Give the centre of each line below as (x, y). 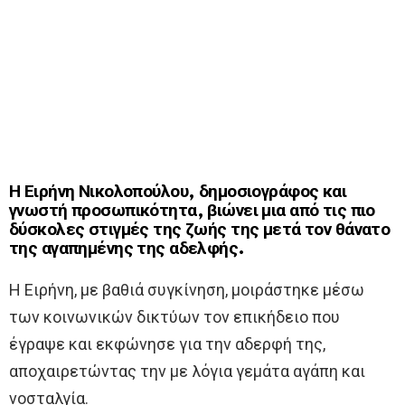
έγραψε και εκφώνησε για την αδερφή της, (167, 344)
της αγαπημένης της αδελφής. (127, 250)
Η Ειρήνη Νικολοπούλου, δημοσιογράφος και (178, 193)
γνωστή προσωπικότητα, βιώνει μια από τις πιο (192, 212)
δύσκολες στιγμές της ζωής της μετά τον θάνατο (200, 231)
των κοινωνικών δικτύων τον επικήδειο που (174, 317)
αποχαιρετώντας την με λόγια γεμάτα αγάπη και (187, 372)
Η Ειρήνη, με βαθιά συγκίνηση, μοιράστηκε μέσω (187, 290)
